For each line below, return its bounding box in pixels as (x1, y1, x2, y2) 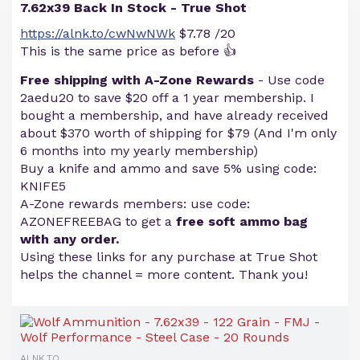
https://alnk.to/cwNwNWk (20, 26, 175, 41)
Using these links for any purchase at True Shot (20, 249, 317, 264)
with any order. (20, 231, 119, 247)
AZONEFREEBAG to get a (20, 214, 176, 229)
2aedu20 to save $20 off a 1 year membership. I (20, 90, 314, 105)
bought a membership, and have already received (20, 108, 329, 123)
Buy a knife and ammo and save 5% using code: (20, 161, 317, 176)
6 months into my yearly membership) (20, 143, 258, 158)
